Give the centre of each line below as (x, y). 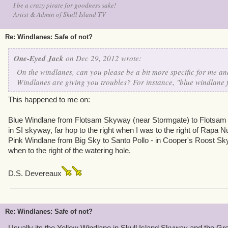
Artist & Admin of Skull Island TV (60, 14)
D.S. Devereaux (35, 173)
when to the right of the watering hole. (69, 150)
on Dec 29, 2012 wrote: (103, 58)
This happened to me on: (49, 99)
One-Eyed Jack (39, 58)
